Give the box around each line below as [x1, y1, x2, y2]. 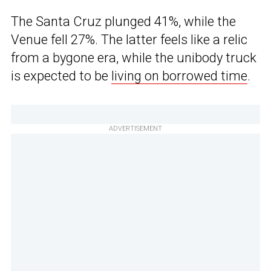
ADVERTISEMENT [109, 125, 162, 133]
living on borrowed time [111, 68, 247, 84]
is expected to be [11, 68, 111, 84]
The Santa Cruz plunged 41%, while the [11, 14, 236, 30]
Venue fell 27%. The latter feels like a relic [11, 32, 247, 48]
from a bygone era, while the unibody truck [11, 50, 256, 66]
